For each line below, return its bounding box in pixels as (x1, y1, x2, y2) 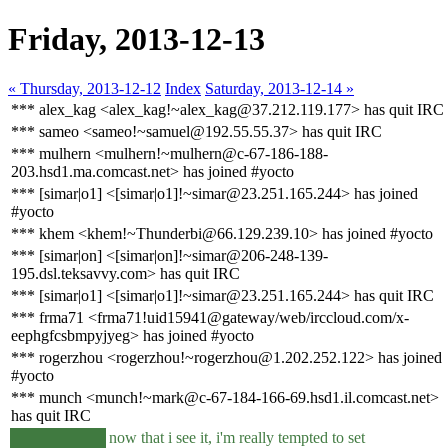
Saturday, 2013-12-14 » (205, 79, 354, 97)
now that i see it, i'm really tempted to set (109, 428, 365, 446)
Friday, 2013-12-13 (8, 21, 265, 58)
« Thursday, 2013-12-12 (8, 79, 161, 97)
